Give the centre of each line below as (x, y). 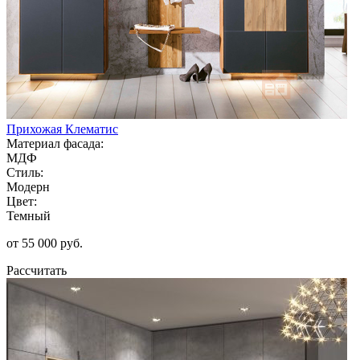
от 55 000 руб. (45, 243)
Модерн (28, 186)
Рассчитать (37, 270)
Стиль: (25, 172)
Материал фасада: (55, 143)
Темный (29, 215)
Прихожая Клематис (62, 129)
